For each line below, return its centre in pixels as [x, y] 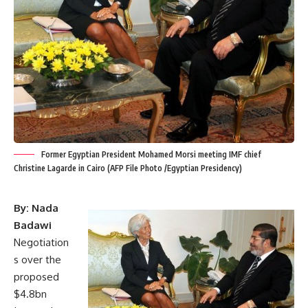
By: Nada [36, 208]
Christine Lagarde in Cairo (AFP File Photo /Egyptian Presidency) [128, 168]
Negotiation [41, 242]
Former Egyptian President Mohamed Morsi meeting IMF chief [151, 154]
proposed [36, 276]
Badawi [33, 225]
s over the [37, 259]
